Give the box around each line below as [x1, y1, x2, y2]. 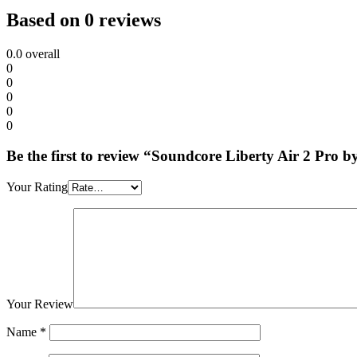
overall [22, 46, 60, 61]
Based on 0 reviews [6, 9, 161, 30]
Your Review [6, 297, 73, 312]
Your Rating [6, 180, 68, 194]
